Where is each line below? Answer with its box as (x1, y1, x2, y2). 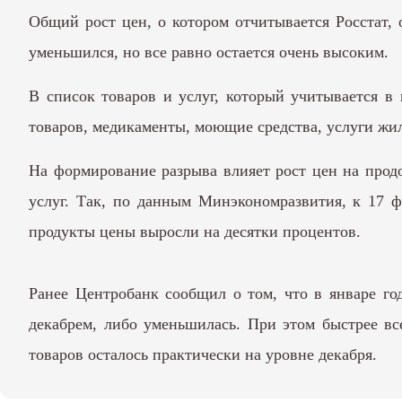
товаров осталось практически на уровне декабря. (29, 345, 377, 363)
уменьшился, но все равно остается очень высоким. (29, 42, 389, 61)
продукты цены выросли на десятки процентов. (29, 222, 361, 240)
